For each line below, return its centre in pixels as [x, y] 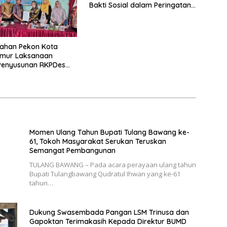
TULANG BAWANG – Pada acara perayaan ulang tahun [112, 165]
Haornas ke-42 [114, 14]
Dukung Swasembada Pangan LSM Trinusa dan [109, 213]
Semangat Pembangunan [72, 151]
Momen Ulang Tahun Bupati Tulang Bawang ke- [109, 133]
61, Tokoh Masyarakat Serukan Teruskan [98, 142]
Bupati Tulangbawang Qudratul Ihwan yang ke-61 [105, 174]
